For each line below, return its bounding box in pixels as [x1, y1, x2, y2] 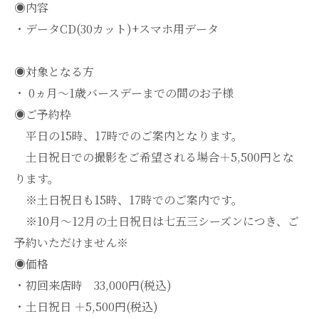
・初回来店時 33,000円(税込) [14, 277, 183, 294]
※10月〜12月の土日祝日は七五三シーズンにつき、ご [14, 213, 299, 230]
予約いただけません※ [14, 234, 128, 251]
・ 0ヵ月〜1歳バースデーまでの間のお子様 [14, 85, 234, 102]
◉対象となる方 [14, 63, 94, 80]
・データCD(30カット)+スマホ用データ [14, 21, 219, 38]
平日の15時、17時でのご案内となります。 [14, 127, 243, 145]
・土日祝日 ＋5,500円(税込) [14, 298, 158, 315]
